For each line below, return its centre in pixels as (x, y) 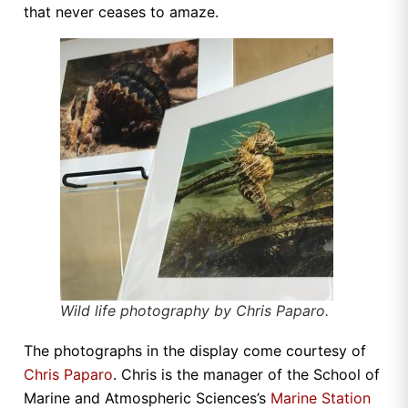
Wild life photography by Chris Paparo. (194, 311)
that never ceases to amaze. (121, 12)
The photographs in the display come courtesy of (195, 351)
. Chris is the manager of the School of (246, 375)
